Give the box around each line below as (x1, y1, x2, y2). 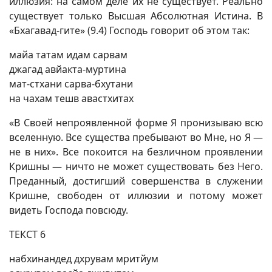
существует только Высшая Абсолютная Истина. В (9, 9, 263, 22)
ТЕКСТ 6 (9, 228, 46, 241)
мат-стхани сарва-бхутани (9, 77, 133, 90)
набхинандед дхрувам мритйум (9, 252, 158, 265)
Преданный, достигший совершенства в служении (9, 174, 263, 188)
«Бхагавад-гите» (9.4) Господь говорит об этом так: (9, 24, 250, 37)
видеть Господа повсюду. (9, 203, 128, 217)
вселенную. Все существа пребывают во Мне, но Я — (9, 131, 263, 144)
